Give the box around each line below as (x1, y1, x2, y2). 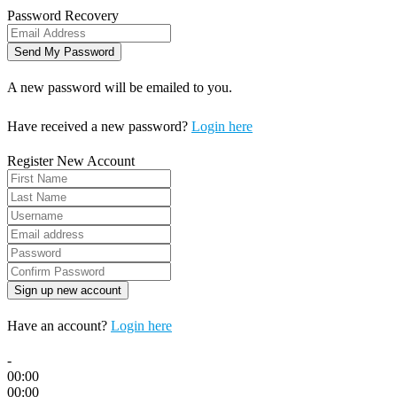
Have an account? (7, 317, 111, 333)
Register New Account (7, 152, 135, 168)
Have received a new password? (7, 118, 191, 134)
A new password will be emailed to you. (7, 79, 232, 95)
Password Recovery (7, 7, 119, 23)
